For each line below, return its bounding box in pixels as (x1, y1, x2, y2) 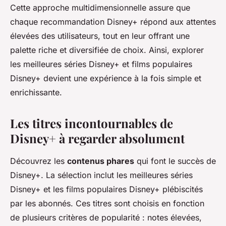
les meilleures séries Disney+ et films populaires (10, 59, 192, 70)
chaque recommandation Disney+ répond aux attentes (10, 17, 216, 27)
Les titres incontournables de (10, 115, 173, 132)
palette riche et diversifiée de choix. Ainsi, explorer (10, 45, 204, 55)
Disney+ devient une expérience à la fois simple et (10, 73, 201, 84)
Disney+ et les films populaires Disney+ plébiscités (10, 184, 203, 195)
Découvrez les (10, 156, 67, 166)
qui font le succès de (134, 156, 216, 166)
